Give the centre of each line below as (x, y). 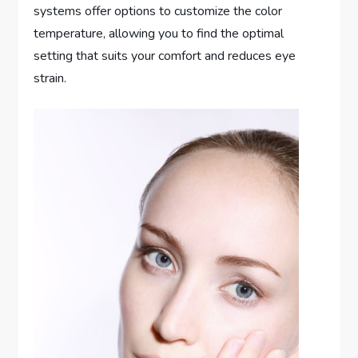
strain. (50, 79)
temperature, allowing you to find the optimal (159, 34)
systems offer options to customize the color (158, 12)
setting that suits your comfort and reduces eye (165, 56)
